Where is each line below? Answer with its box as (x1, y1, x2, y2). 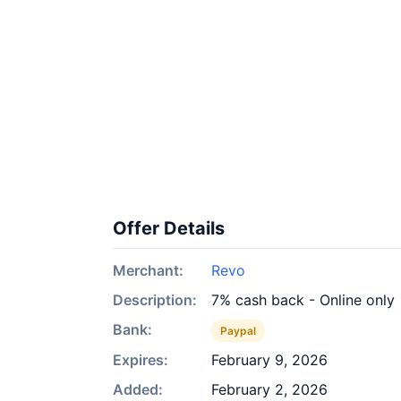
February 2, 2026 (211, 380, 328, 398)
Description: (113, 291, 197, 309)
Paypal (220, 324, 256, 337)
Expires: (113, 351, 168, 369)
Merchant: (113, 261, 183, 279)
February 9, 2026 (211, 351, 328, 369)
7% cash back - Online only (211, 291, 395, 309)
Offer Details (113, 218, 225, 239)
